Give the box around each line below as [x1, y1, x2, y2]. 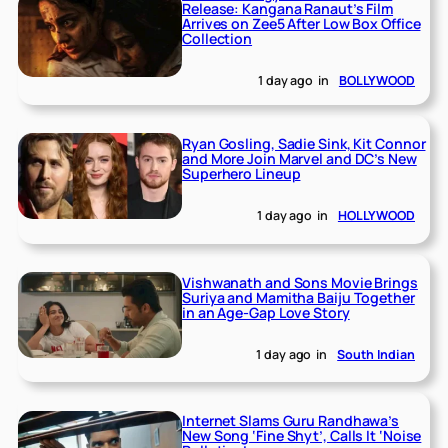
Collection [182, 28, 253, 48]
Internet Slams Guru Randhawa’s [182, 411, 400, 431]
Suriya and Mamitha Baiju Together [182, 287, 415, 307]
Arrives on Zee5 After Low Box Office [182, 13, 421, 33]
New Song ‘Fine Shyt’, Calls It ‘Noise [182, 426, 422, 446]
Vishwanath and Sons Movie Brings [182, 272, 418, 292]
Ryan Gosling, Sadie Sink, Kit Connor [182, 133, 426, 153]
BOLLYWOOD [338, 72, 415, 90]
